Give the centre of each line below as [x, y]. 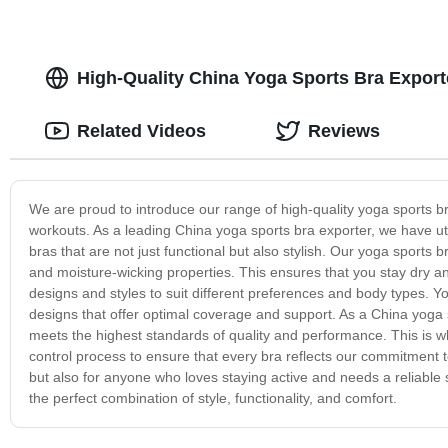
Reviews [343, 130]
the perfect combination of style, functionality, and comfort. [212, 397]
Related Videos [141, 130]
